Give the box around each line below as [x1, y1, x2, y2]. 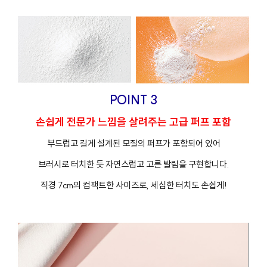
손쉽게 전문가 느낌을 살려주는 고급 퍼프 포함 [36, 115, 231, 129]
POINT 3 [110, 92, 157, 108]
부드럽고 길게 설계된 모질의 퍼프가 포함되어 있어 [46, 138, 221, 150]
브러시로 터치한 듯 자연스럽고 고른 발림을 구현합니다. [38, 159, 229, 170]
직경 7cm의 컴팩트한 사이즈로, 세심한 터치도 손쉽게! [40, 179, 227, 191]
